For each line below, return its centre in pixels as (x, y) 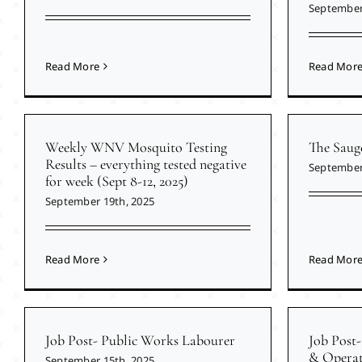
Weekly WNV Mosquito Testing (136, 147)
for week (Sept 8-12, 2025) (116, 181)
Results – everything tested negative (145, 164)
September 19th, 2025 (100, 202)
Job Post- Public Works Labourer (140, 341)
